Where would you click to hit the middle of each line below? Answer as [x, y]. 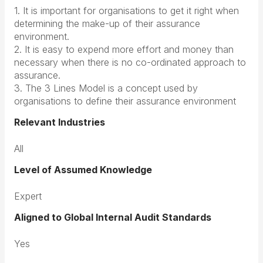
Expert [28, 196]
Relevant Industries [60, 122]
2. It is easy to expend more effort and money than [124, 49]
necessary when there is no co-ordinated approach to [130, 62]
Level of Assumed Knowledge [83, 170]
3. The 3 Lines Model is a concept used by [106, 88]
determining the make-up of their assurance [107, 23]
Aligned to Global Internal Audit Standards [113, 217]
